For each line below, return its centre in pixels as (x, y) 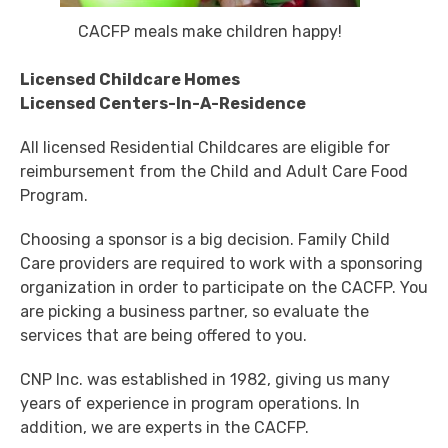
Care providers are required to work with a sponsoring (221, 264)
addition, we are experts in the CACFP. (164, 428)
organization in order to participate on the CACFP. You (224, 288)
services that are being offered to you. (163, 336)
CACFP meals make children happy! (210, 32)
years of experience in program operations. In (190, 404)
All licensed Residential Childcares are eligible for (205, 148)
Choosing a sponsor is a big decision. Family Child (205, 240)
